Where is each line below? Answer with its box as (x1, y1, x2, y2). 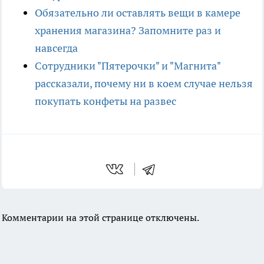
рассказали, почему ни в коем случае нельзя (35, 76, 253, 90)
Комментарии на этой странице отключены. (2, 211, 199, 223)
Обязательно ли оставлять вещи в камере (35, 5, 240, 19)
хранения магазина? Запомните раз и (35, 23, 221, 37)
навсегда (35, 41, 78, 55)
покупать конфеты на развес (35, 94, 176, 108)
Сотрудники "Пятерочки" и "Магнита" (35, 58, 220, 72)
